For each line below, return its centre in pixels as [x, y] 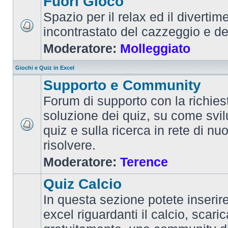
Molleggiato [155, 48]
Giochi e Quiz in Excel [45, 68]
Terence [144, 162]
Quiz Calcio [82, 184]
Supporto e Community [122, 85]
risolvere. [69, 145]
